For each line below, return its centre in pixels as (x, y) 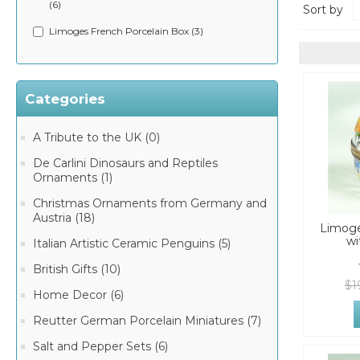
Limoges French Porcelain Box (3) (126, 31)
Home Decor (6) (78, 295)
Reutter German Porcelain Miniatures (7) (147, 321)
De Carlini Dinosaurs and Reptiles (125, 163)
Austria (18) (64, 218)
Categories (65, 99)
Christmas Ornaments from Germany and (150, 203)
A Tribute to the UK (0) (96, 137)
